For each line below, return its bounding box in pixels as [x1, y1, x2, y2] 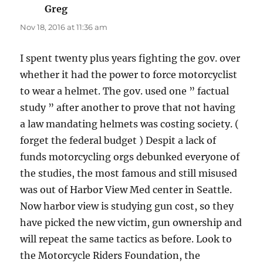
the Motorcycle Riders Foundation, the [20, 249, 201, 261]
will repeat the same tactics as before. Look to [20, 232, 232, 245]
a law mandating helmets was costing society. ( [20, 117, 240, 130]
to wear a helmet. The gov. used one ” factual [20, 85, 230, 97]
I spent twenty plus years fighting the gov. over [20, 52, 241, 64]
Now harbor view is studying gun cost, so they [20, 200, 234, 212]
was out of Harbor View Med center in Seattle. [20, 183, 232, 195]
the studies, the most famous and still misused [20, 167, 238, 179]
